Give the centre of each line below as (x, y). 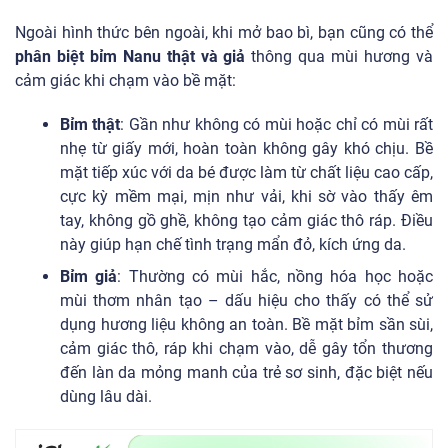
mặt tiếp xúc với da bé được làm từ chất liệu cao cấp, (246, 172)
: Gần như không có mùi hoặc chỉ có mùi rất (277, 124)
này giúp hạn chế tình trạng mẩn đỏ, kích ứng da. (233, 244)
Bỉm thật (90, 124)
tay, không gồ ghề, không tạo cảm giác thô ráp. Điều (246, 220)
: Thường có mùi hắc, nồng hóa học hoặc (275, 276)
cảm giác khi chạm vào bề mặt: (125, 80)
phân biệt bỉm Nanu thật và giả (130, 56)
